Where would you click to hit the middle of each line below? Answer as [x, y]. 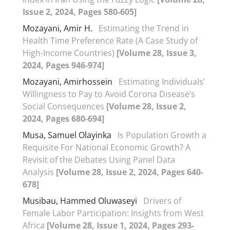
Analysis [39, 172]
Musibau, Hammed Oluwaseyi [80, 200]
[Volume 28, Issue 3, [157, 53]
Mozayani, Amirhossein [69, 81]
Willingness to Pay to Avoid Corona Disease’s [109, 94]
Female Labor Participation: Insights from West [113, 213]
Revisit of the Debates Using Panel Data [99, 159]
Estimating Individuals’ [162, 81]
